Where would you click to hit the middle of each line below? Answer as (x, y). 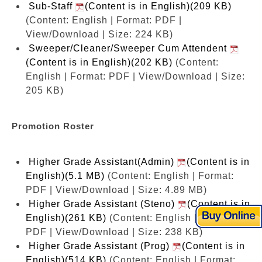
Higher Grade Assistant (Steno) (103, 204)
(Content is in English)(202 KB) (99, 62)
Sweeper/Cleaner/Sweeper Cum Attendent (129, 48)
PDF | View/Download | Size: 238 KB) (114, 232)
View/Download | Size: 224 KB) (99, 34)
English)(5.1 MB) (65, 175)
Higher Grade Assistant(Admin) (103, 161)
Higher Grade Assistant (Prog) (101, 246)
